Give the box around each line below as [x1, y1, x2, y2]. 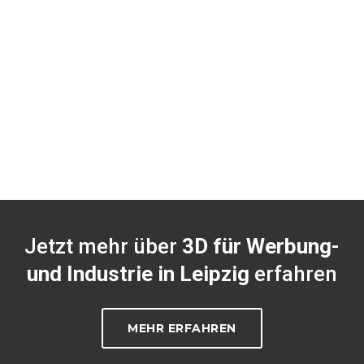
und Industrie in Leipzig [27, 262, 249, 287]
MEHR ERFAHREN [128, 321, 236, 336]
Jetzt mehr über [24, 234, 182, 259]
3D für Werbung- [182, 234, 340, 259]
